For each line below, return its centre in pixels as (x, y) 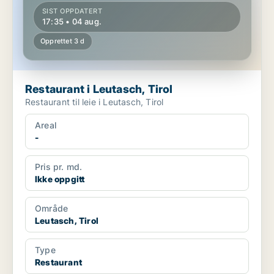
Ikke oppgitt (60, 179)
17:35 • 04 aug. (72, 22)
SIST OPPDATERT (72, 11)
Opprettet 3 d (63, 41)
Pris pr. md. (59, 167)
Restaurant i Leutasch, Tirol (130, 89)
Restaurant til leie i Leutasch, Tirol (118, 102)
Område (52, 209)
